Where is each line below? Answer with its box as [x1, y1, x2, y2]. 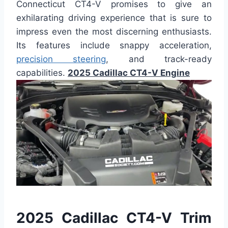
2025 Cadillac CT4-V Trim [16, 209, 212, 226]
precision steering [16, 53, 106, 64]
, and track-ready [106, 53, 212, 64]
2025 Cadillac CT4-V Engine [68, 67, 190, 78]
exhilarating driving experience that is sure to [16, 12, 212, 23]
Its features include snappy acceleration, [16, 40, 212, 50]
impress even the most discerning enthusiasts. [16, 26, 212, 37]
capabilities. [16, 67, 68, 78]
